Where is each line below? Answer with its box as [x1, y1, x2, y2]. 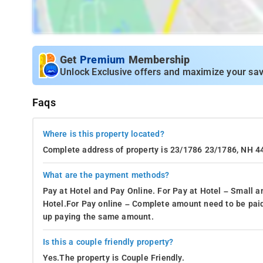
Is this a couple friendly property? [42, 237, 174, 247]
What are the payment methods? [42, 170, 170, 180]
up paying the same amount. [42, 211, 154, 222]
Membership [128, 53, 190, 66]
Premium [79, 53, 129, 66]
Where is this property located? [42, 129, 164, 139]
